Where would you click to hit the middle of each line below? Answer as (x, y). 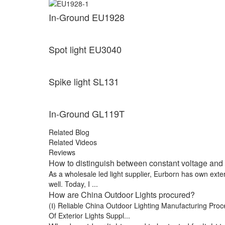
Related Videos (73, 142)
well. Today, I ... (73, 184)
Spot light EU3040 (85, 49)
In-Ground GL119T (87, 114)
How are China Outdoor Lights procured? (122, 195)
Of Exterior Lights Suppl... (89, 216)
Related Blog (69, 132)
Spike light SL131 (84, 82)
